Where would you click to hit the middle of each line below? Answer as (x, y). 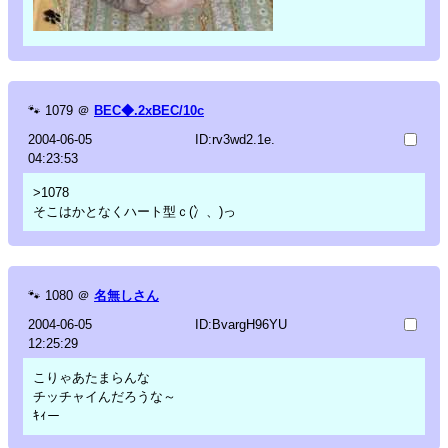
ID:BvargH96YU (240, 324)
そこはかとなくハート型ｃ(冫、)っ (134, 211)
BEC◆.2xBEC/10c (149, 110)
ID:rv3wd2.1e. (234, 139)
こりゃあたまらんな (91, 377)
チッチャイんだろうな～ (104, 396)
